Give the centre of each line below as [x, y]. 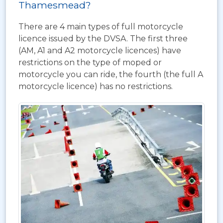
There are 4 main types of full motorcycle [101, 27]
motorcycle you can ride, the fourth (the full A [111, 74]
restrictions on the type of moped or [90, 62]
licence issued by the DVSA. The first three [103, 39]
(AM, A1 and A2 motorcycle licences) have [100, 51]
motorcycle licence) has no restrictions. [96, 86]
